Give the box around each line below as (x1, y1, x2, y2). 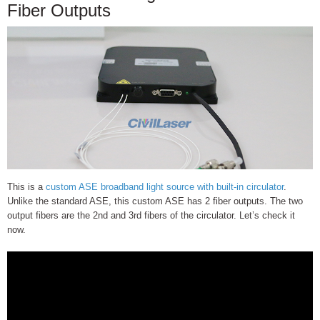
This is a (7, 181, 43, 192)
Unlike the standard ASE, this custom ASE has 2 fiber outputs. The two (7, 195, 303, 206)
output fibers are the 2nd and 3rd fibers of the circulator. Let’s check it (7, 209, 295, 221)
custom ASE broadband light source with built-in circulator (43, 181, 284, 192)
